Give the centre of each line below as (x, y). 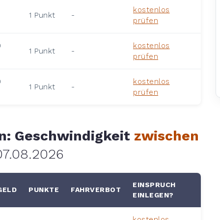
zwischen (166, 136)
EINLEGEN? (153, 195)
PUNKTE (44, 189)
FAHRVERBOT (96, 189)
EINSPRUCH (154, 184)
